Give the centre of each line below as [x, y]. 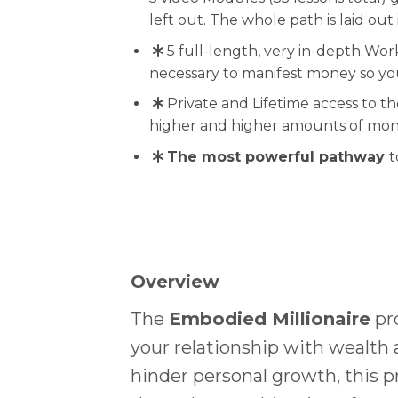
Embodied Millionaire [270, 319]
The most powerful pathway [278, 156]
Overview [175, 282]
